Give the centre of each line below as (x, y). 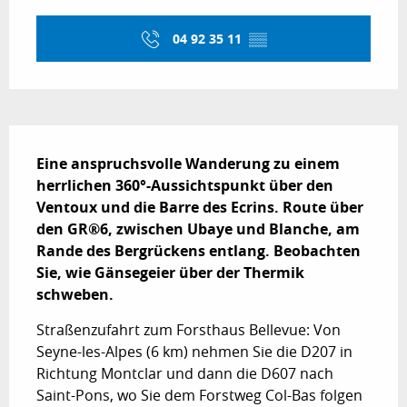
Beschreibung (72, 138)
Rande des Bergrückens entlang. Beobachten (199, 250)
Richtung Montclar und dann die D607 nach (185, 373)
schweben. (75, 294)
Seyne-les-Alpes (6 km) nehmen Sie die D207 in (194, 351)
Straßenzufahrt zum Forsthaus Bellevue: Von (189, 329)
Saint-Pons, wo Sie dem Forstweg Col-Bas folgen (199, 395)
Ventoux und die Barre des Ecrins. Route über (200, 207)
